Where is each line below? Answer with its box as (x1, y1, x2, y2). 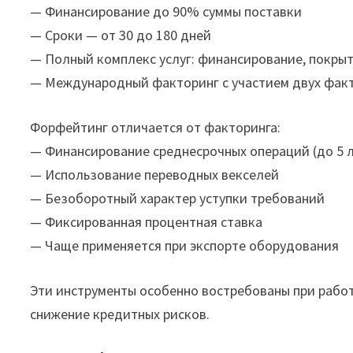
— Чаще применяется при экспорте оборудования (30, 236, 340, 255)
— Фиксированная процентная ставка (30, 213, 263, 232)
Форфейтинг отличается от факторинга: (30, 118, 281, 137)
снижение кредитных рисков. (30, 305, 210, 324)
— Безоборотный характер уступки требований (30, 189, 325, 208)
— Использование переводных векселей (30, 165, 280, 184)
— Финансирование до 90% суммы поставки (30, 2, 303, 21)
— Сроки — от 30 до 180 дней (30, 26, 212, 45)
